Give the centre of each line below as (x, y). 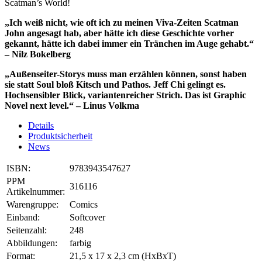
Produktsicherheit (60, 136)
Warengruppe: (32, 205)
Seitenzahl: (27, 230)
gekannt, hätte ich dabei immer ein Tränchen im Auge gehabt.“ (129, 44)
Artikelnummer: (36, 192)
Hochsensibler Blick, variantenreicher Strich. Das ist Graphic (125, 95)
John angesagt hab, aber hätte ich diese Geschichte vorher (119, 33)
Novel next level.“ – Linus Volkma (72, 106)
